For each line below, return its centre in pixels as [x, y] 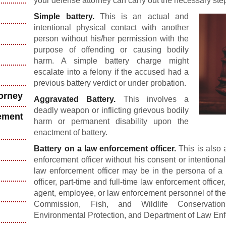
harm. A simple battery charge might [111, 61]
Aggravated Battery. [75, 99]
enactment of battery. [71, 132]
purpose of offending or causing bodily [111, 50]
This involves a [152, 99]
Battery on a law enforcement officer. [105, 149]
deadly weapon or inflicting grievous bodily [111, 110]
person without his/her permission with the [111, 39]
